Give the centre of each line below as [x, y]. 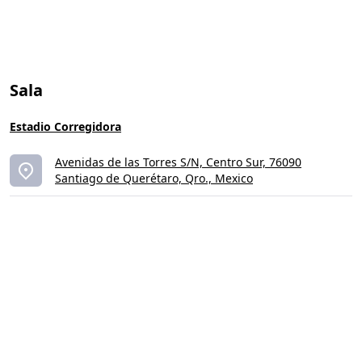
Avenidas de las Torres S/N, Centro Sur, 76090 [178, 162]
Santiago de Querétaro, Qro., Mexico [154, 178]
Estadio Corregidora [65, 126]
